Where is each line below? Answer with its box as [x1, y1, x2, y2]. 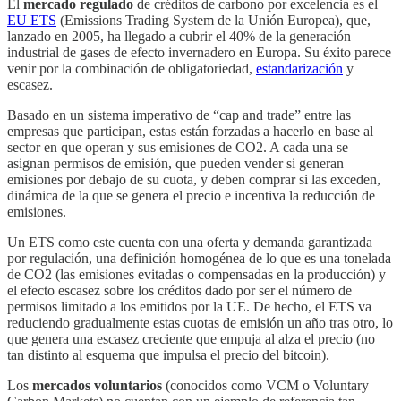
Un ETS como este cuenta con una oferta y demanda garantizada [7, 235, 372, 251]
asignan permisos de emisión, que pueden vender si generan [7, 156, 344, 172]
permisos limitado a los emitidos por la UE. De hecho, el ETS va [7, 299, 371, 315]
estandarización [256, 61, 343, 77]
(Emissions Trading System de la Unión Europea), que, [56, 13, 371, 29]
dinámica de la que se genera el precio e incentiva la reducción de [7, 188, 375, 204]
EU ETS [7, 13, 56, 29]
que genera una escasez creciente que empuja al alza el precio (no [7, 331, 375, 347]
